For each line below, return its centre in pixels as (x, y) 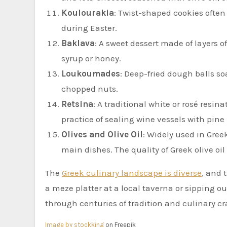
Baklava (78, 43)
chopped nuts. (90, 88)
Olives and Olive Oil (102, 134)
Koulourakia (88, 12)
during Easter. (89, 28)
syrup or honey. (91, 58)
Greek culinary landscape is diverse (132, 173)
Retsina (77, 104)
